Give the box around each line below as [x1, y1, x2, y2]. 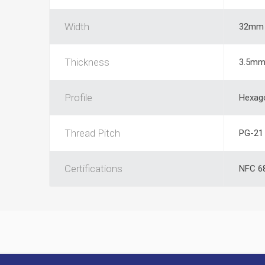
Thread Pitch [64, 127, 120, 139]
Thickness [64, 56, 109, 68]
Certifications [64, 163, 122, 174]
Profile [64, 92, 92, 104]
